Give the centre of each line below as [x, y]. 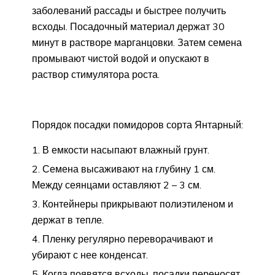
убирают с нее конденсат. [90, 255]
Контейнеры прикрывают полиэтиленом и [138, 204]
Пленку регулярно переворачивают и [128, 239]
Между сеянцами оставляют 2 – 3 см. [117, 185]
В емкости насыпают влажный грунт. [126, 150]
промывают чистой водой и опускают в [121, 59]
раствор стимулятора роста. [96, 75]
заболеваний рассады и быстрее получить [129, 11]
